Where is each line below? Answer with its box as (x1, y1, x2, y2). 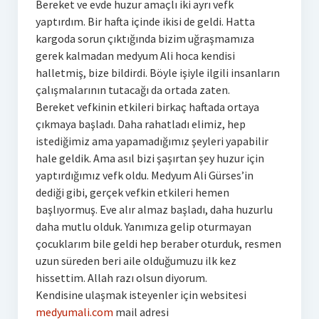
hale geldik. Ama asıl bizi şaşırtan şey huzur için (35, 150, 264, 165)
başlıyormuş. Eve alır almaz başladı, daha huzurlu (35, 202, 273, 216)
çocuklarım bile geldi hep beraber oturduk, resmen (35, 236, 281, 251)
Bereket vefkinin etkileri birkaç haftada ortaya (35, 99, 259, 114)
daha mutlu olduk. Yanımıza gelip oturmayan (35, 219, 251, 234)
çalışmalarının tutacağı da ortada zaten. (35, 82, 230, 97)
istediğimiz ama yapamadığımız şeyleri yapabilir (35, 133, 268, 148)
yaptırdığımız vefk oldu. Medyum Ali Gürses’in (35, 167, 253, 182)
